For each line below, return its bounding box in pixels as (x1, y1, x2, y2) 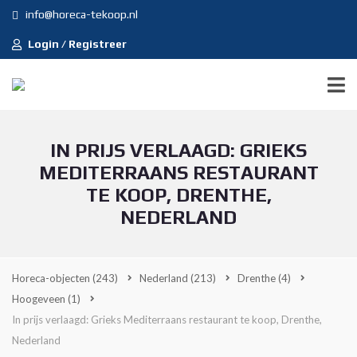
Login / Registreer (28, 37, 127, 50)
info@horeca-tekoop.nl (23, 8, 138, 21)
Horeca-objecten (12, 272, 92, 284)
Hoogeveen (12, 292, 68, 305)
